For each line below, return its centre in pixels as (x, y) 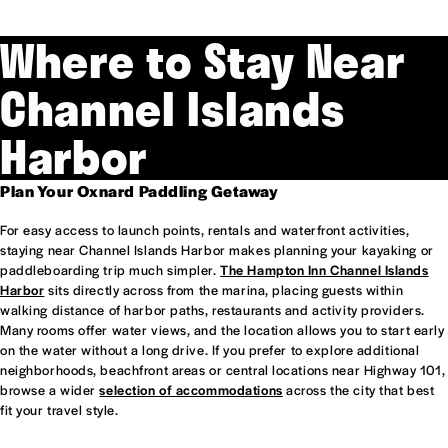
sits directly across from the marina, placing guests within (224, 289)
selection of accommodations (191, 389)
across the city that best (358, 389)
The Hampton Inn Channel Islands (324, 269)
